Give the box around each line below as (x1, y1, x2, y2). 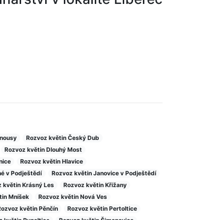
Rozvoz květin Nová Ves (38, 192, 108, 200)
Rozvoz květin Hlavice (20, 157, 83, 165)
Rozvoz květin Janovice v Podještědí (51, 169, 156, 177)
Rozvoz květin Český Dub (26, 134, 100, 141)
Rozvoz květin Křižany (63, 181, 127, 189)
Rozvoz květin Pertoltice (67, 204, 137, 212)
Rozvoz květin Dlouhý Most (4, 145, 82, 153)
